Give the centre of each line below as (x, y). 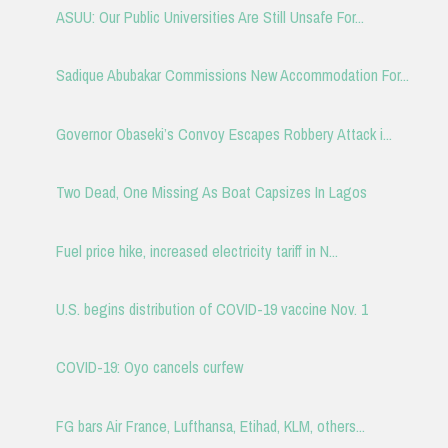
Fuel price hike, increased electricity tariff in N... (196, 250)
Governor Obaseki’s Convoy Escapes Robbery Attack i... (223, 133)
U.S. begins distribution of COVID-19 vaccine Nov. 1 (211, 308)
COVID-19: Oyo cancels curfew (149, 367)
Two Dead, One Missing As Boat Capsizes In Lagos (211, 192)
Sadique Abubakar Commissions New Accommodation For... (232, 75)
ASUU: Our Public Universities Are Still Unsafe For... (209, 17)
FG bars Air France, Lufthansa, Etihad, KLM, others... (210, 425)
